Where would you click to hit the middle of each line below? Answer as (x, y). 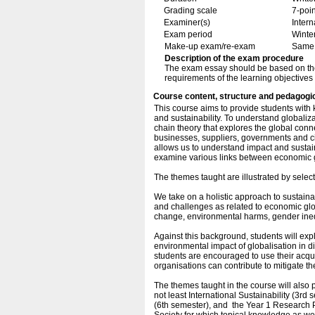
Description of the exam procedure (234, 58)
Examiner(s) (187, 22)
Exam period (188, 34)
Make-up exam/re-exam (210, 46)
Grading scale (191, 11)
